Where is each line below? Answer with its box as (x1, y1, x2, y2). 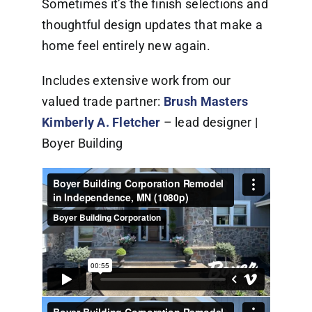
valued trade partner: (41, 94, 164, 109)
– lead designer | (160, 115, 258, 130)
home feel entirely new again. (41, 38, 210, 54)
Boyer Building (41, 136, 123, 151)
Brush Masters (163, 94, 249, 109)
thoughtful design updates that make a (41, 17, 263, 33)
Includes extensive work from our (41, 73, 231, 88)
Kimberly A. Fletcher (41, 115, 161, 130)
